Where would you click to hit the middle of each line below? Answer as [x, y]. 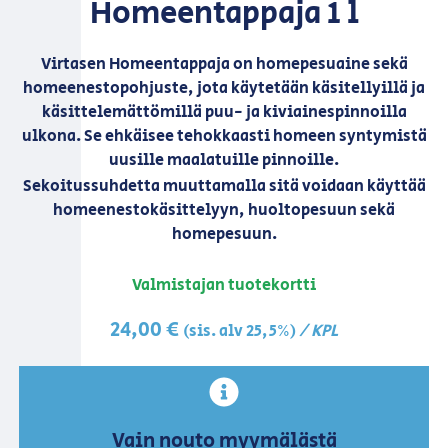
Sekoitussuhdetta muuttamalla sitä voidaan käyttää [224, 186]
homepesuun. [224, 234]
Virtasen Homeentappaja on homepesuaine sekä [224, 65]
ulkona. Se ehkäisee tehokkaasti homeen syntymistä [224, 137]
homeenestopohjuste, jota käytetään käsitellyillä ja [224, 89]
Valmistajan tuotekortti [224, 285]
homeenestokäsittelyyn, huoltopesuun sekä [224, 210]
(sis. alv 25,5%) [239, 332]
